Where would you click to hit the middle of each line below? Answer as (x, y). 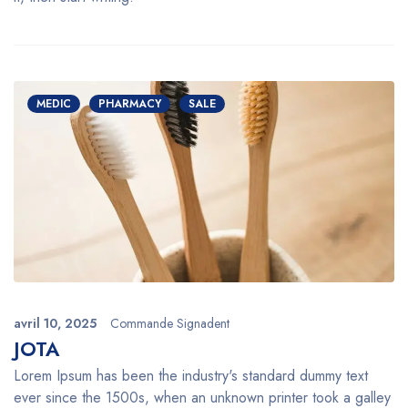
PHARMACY (130, 103)
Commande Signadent (170, 323)
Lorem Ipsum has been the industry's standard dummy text (191, 375)
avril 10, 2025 (55, 323)
